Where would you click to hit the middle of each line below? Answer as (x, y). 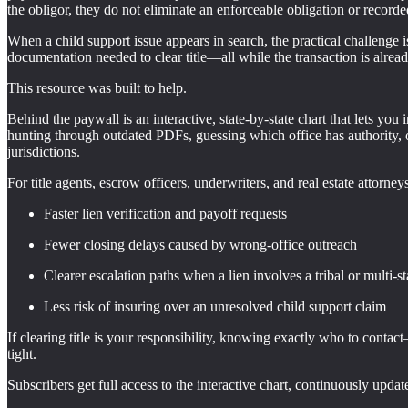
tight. (22, 354)
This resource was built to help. (97, 88)
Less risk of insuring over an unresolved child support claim (215, 307)
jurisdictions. (44, 152)
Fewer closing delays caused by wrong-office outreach (200, 245)
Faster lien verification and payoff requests (165, 214)
